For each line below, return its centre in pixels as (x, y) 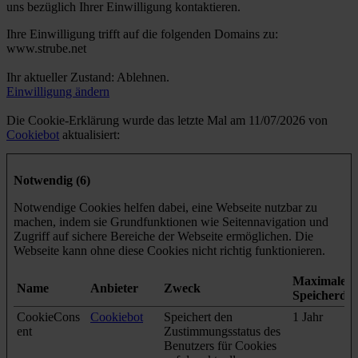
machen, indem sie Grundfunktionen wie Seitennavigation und (171, 221)
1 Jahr (308, 316)
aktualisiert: (89, 134)
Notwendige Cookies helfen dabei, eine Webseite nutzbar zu (165, 207)
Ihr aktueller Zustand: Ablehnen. (89, 77)
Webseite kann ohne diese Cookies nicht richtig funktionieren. (169, 250)
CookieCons (48, 316)
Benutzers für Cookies (220, 345)
